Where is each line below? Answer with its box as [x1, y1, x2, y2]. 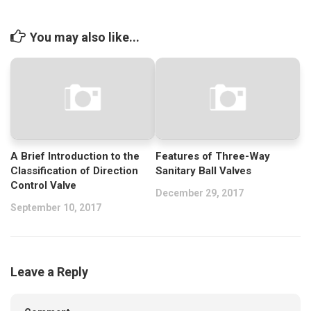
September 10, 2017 [10, 201, 101, 213]
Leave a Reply [10, 264, 88, 279]
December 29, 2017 [155, 187, 244, 199]
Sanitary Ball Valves [155, 164, 251, 177]
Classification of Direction [10, 164, 138, 177]
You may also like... [30, 30, 140, 44]
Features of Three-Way [155, 149, 270, 162]
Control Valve [10, 178, 76, 192]
